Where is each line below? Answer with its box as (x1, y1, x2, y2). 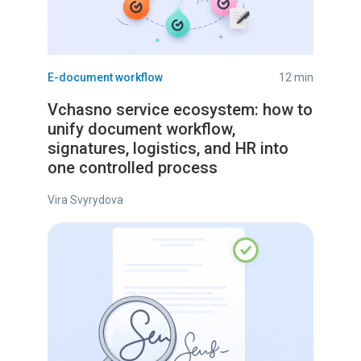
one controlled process (48, 158, 218, 178)
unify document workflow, (48, 119, 235, 139)
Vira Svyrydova (48, 193, 123, 207)
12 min (279, 71, 313, 85)
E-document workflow (48, 71, 163, 85)
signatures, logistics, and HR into (48, 139, 288, 159)
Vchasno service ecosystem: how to (48, 100, 313, 120)
